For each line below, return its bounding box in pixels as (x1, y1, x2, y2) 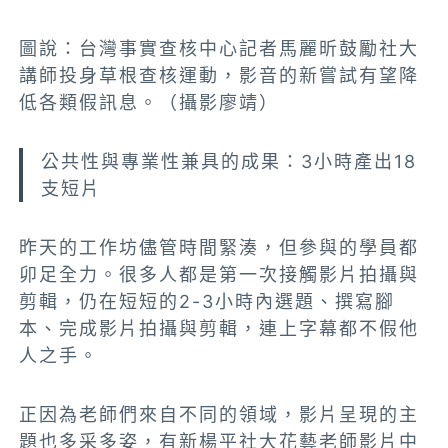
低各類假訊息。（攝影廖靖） (19, 92, 280, 114)
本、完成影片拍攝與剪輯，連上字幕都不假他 (19, 318, 420, 340)
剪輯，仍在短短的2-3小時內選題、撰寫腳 (19, 291, 396, 313)
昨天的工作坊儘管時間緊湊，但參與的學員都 (19, 237, 420, 259)
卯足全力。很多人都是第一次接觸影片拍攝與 (19, 264, 420, 286)
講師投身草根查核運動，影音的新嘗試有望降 (19, 65, 420, 87)
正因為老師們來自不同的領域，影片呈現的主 (19, 404, 420, 426)
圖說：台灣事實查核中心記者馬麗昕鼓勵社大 (19, 38, 420, 60)
